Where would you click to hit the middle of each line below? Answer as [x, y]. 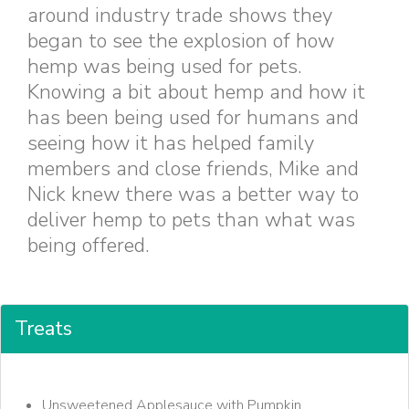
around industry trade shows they [180, 16]
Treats [43, 329]
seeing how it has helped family [171, 143]
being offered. [89, 246]
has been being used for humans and [193, 118]
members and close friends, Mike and [193, 169]
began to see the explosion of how [181, 41]
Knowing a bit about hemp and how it [196, 92]
